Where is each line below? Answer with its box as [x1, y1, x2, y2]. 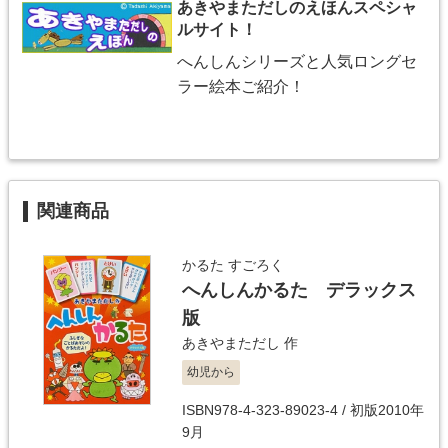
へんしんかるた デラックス [182, 279, 416, 300]
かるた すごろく [182, 256, 284, 273]
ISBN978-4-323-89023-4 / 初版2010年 [182, 401, 424, 418]
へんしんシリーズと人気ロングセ [177, 52, 417, 70]
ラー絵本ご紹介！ [177, 77, 305, 95]
